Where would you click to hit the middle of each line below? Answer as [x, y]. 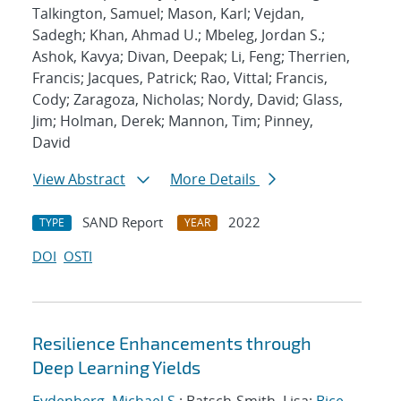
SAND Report [123, 222]
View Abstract [79, 179]
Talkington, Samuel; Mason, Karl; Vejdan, [168, 14]
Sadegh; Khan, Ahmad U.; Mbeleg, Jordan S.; [179, 35]
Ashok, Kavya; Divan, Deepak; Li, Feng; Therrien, [191, 57]
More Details [215, 179]
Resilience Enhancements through [172, 343]
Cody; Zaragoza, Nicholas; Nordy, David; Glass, [188, 100]
